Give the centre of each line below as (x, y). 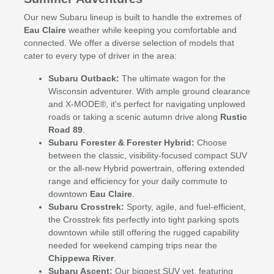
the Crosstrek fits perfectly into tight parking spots (143, 220)
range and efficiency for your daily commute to (138, 181)
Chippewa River (81, 258)
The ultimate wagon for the (172, 79)
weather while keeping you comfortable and (151, 30)
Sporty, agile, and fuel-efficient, (185, 207)
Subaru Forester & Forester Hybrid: (121, 143)
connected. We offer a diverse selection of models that (129, 43)
